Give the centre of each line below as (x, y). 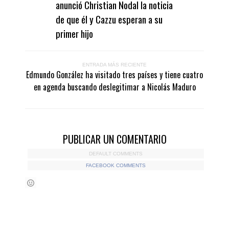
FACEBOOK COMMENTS (116, 165)
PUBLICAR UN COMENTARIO (114, 139)
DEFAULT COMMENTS (116, 153)
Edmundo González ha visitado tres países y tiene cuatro (114, 74)
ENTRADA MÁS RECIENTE (114, 64)
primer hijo (74, 33)
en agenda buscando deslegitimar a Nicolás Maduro (114, 87)
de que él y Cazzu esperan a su (109, 19)
